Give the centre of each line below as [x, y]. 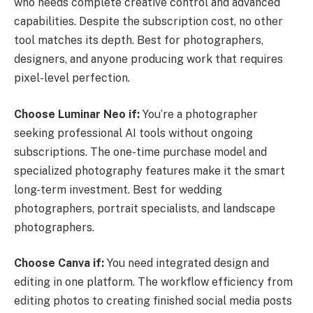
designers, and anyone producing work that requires [148, 59]
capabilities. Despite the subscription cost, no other [148, 22]
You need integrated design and [187, 263]
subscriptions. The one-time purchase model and [140, 152]
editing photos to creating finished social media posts [153, 301]
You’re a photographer [199, 114]
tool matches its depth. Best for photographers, [139, 41]
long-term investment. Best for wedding [118, 189]
